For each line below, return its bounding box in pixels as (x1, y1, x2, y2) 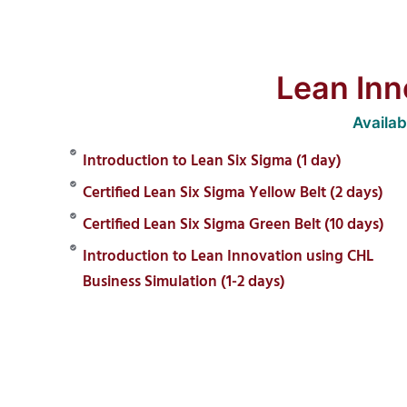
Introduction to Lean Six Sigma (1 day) (82, 149, 342, 174)
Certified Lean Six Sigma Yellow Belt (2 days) (82, 181, 383, 206)
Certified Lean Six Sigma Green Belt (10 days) (82, 213, 384, 238)
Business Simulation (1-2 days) (82, 270, 285, 295)
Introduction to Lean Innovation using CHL (82, 244, 373, 270)
